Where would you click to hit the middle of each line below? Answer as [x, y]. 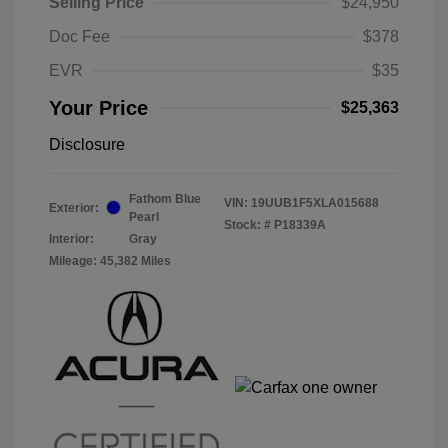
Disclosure [87, 144]
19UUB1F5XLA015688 [315, 202]
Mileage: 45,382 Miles [110, 260]
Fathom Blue [165, 198]
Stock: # [247, 224]
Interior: [71, 238]
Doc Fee [79, 36]
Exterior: [74, 207]
